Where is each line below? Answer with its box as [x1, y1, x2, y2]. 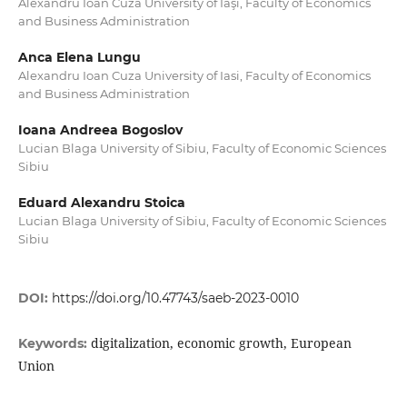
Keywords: [17, 335, 91, 352]
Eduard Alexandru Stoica [17, 194, 185, 212]
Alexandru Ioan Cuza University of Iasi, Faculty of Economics [17, 68, 371, 83]
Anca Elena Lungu [17, 49, 141, 65]
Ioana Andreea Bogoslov [17, 122, 183, 139]
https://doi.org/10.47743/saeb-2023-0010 [51, 290, 299, 307]
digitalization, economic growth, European [90, 334, 352, 352]
